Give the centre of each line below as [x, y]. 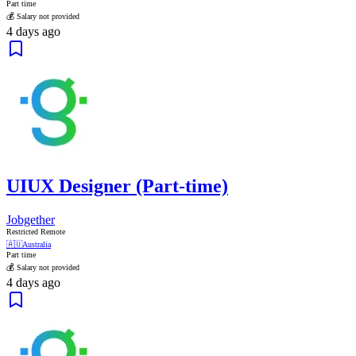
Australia [37, 245]
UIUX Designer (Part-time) [117, 186]
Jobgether [31, 220]
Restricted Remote [36, 232]
